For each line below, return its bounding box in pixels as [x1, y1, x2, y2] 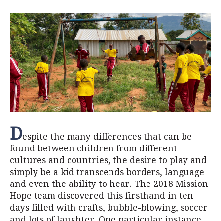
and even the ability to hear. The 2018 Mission [10, 179, 208, 189]
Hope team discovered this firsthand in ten [10, 191, 193, 201]
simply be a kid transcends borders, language [10, 167, 204, 177]
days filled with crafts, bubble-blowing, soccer [10, 203, 208, 213]
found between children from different [10, 144, 177, 153]
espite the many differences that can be [22, 132, 192, 142]
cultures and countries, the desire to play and [10, 155, 207, 165]
